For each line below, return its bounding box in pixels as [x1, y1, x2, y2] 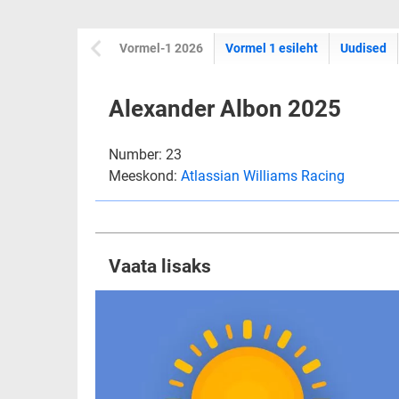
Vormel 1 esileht [225, 41, 318, 55]
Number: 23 [109, 146, 182, 163]
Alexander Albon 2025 [109, 95, 341, 122]
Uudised [340, 41, 387, 55]
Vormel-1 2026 [119, 41, 203, 55]
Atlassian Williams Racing [181, 167, 345, 184]
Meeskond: [109, 167, 181, 184]
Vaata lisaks [109, 256, 211, 277]
